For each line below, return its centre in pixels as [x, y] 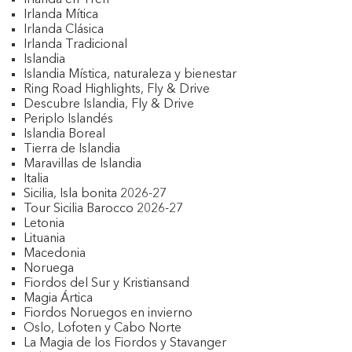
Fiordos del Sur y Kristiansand [106, 284]
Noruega [49, 269]
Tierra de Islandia [72, 149]
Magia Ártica [58, 299]
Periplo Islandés [68, 119]
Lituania [44, 239]
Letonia [44, 224]
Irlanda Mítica [61, 15]
